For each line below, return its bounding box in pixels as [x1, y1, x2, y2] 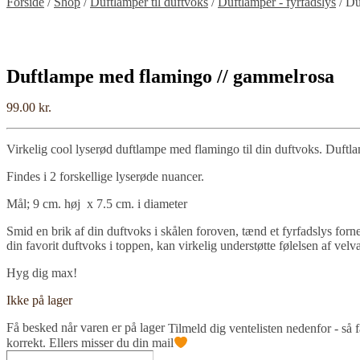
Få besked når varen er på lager [6, 321, 168, 335]
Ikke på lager [6, 293, 72, 308]
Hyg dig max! [6, 266, 77, 280]
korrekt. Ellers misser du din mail [6, 335, 174, 350]
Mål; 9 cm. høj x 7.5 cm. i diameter [6, 197, 187, 211]
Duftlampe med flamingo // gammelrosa [6, 66, 334, 88]
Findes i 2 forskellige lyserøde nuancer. [6, 170, 204, 184]
